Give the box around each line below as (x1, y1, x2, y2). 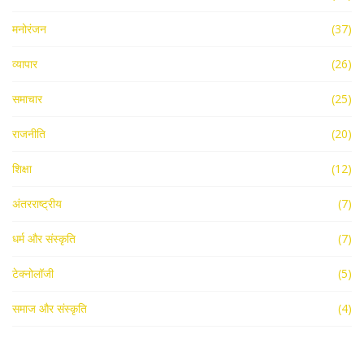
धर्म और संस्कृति (12, 231, 76, 247)
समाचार (12, 91, 42, 107)
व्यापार (12, 56, 37, 72)
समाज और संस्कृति (12, 301, 87, 317)
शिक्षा (12, 161, 32, 177)
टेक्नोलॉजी (12, 266, 54, 282)
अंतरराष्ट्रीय (12, 196, 62, 212)
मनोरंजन (12, 21, 46, 37)
